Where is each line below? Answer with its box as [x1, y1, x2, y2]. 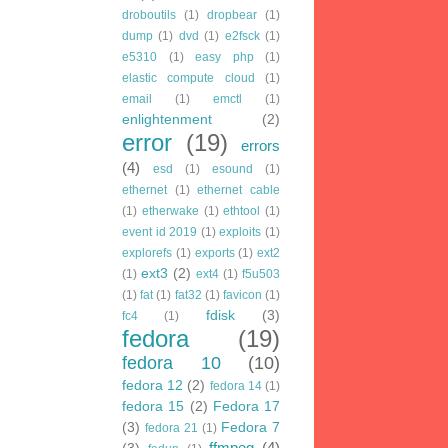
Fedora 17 [212, 398, 280, 414]
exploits [219, 224, 262, 239]
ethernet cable [197, 182, 281, 197]
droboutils [122, 7, 176, 22]
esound [212, 161, 253, 176]
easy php [195, 49, 254, 64]
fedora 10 [122, 352, 221, 373]
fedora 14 [209, 378, 262, 393]
